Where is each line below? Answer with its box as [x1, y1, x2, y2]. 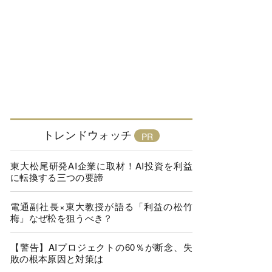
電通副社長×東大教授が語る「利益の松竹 [10, 200, 192, 212]
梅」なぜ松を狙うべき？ [10, 211, 113, 224]
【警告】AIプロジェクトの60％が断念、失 [10, 240, 192, 253]
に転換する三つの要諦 [10, 171, 104, 183]
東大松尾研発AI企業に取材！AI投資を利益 [10, 159, 192, 172]
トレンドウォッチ [42, 126, 132, 142]
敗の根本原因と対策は [10, 252, 104, 265]
